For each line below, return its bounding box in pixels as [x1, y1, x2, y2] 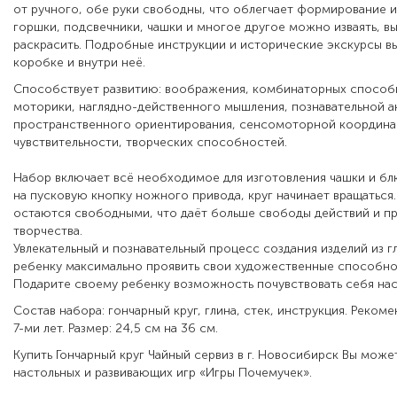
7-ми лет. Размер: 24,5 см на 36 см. [13, 321, 218, 337]
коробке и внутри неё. [13, 55, 145, 71]
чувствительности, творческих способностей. [13, 135, 287, 151]
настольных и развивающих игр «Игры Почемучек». [13, 365, 312, 381]
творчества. [13, 223, 82, 239]
